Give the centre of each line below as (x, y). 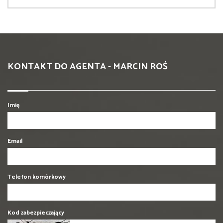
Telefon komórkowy (37, 177)
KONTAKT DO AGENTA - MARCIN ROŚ (88, 66)
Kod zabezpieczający (36, 213)
